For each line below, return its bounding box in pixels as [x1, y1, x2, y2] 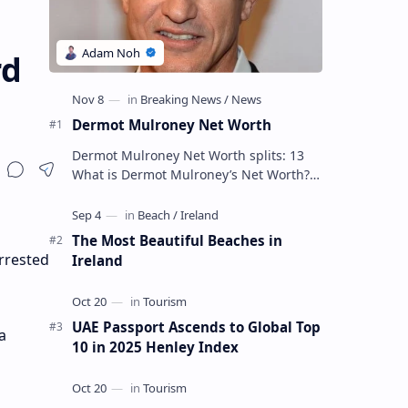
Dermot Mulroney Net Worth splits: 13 [71, 146, 304, 164]
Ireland [71, 250, 123, 270]
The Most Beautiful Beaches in [71, 230, 282, 250]
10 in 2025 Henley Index [71, 337, 239, 356]
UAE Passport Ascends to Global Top [71, 317, 321, 336]
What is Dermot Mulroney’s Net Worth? [71, 165, 310, 183]
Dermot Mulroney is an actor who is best [71, 184, 320, 202]
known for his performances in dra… [71, 203, 294, 221]
